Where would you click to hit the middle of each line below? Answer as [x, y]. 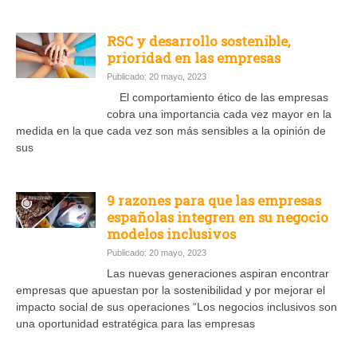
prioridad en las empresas [194, 58]
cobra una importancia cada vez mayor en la [219, 114]
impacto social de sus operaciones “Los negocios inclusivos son [177, 307]
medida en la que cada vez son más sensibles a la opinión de [171, 131]
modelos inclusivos [171, 234]
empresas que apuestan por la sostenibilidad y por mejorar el [171, 290]
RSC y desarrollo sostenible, [198, 41]
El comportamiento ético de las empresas [218, 98]
